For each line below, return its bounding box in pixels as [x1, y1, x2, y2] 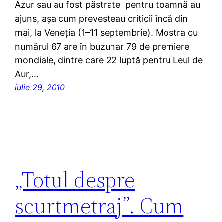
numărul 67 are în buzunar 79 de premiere [15, 41, 190, 52]
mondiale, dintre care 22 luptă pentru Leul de [15, 55, 203, 65]
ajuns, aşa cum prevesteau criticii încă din [15, 13, 188, 24]
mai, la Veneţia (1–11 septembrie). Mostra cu [15, 27, 198, 38]
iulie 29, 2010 [15, 82, 65, 92]
